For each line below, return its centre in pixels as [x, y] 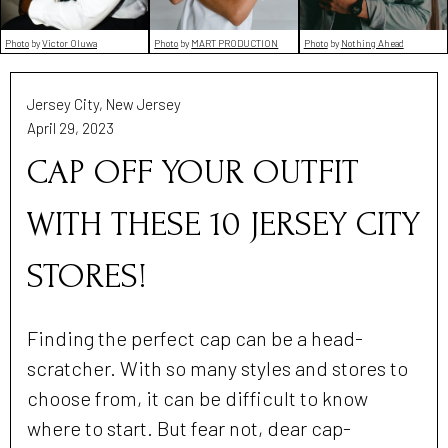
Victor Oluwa [69, 42]
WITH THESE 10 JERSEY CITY [223, 224]
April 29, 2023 [70, 127]
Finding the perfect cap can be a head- [195, 337]
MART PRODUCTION [235, 42]
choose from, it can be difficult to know [197, 397]
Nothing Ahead [372, 42]
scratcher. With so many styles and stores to [217, 367]
